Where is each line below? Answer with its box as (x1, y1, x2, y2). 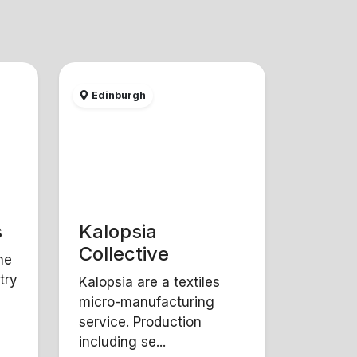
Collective (79, 242, 170, 266)
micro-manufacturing (79, 293, 215, 310)
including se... (79, 333, 167, 350)
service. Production (79, 313, 202, 330)
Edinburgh (89, 89, 147, 102)
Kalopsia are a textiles (79, 273, 221, 290)
